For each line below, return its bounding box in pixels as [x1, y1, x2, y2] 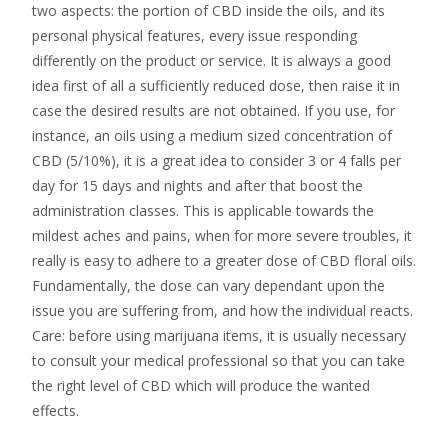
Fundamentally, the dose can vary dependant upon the [32, 276, 385, 295]
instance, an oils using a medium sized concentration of [32, 126, 392, 145]
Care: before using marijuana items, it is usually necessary [32, 326, 406, 345]
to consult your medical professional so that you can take [32, 351, 405, 370]
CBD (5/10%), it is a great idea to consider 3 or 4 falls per [32, 151, 401, 170]
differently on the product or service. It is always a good [32, 51, 391, 70]
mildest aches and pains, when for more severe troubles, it [32, 226, 412, 245]
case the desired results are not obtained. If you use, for [32, 101, 395, 120]
